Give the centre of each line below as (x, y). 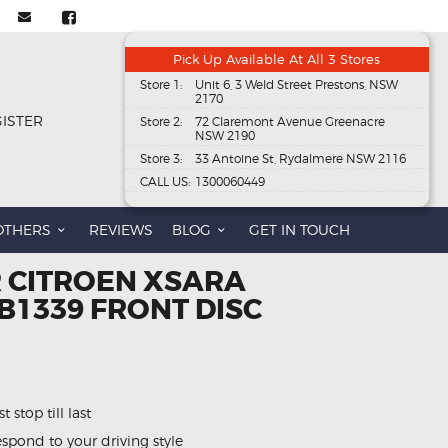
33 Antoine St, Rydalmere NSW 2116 (300, 159)
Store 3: (160, 159)
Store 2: (160, 122)
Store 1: (160, 85)
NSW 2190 (224, 136)
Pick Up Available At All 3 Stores (277, 59)
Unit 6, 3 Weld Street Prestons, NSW (296, 85)
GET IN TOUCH (300, 230)
